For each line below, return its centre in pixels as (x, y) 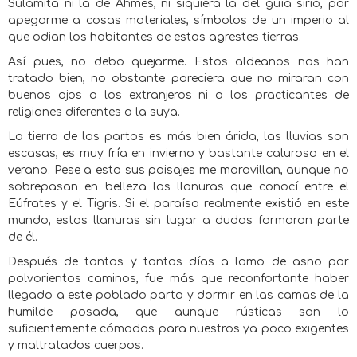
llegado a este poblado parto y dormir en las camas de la (178, 295)
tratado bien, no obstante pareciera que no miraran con (178, 78)
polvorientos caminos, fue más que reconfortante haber (178, 279)
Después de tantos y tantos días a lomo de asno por (178, 262)
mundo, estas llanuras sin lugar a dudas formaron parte (178, 220)
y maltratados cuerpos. (76, 345)
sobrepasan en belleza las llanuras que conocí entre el (178, 187)
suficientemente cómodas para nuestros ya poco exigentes (178, 329)
